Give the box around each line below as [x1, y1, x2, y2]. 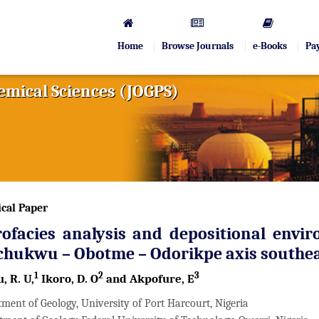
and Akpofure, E [103, 272, 194, 286]
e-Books [252, 40, 287, 52]
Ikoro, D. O [38, 272, 98, 286]
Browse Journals [162, 40, 234, 52]
